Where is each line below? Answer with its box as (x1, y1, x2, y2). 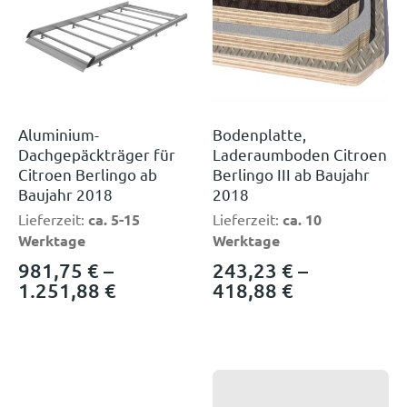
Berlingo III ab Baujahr (213, 164, 370, 184)
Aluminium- (18, 124, 99, 144)
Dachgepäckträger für (18, 144, 175, 164)
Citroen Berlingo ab (18, 164, 157, 184)
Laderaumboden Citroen (213, 144, 387, 164)
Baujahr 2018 (18, 184, 113, 203)
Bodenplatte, (213, 124, 306, 144)
